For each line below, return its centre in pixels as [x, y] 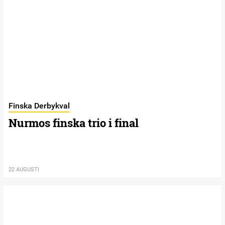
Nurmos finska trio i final [74, 123]
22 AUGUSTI [24, 170]
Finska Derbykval [39, 106]
